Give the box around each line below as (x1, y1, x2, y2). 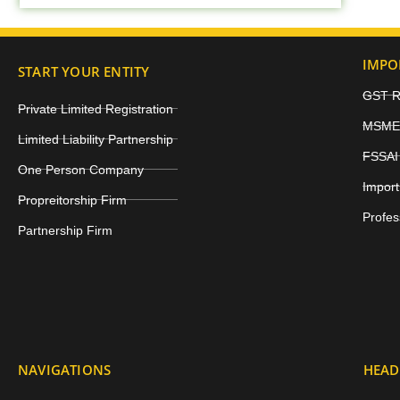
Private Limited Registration (18, 101, 173, 116)
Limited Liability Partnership (18, 131, 173, 146)
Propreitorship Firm (18, 192, 127, 207)
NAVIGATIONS (18, 360, 112, 379)
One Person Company (18, 162, 144, 177)
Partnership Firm (18, 222, 112, 237)
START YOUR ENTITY (18, 62, 150, 80)
